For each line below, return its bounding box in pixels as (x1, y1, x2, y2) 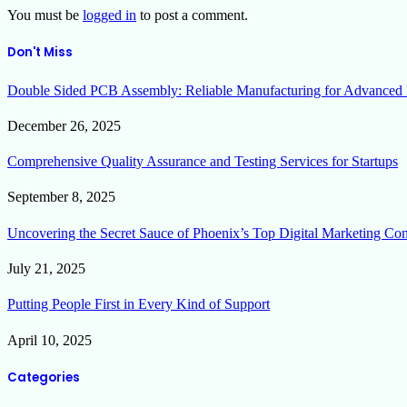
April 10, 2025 (7, 332, 92, 348)
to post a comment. (136, 7, 248, 24)
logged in (83, 7, 136, 24)
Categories (7, 368, 80, 386)
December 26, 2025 (7, 117, 121, 134)
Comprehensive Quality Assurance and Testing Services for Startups (7, 154, 398, 170)
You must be (7, 7, 83, 24)
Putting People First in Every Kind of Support (7, 296, 270, 313)
